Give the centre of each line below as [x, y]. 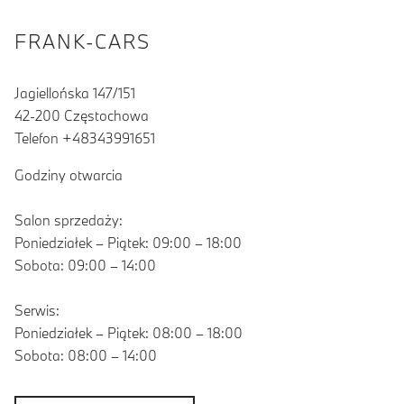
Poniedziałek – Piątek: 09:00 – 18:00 [128, 243]
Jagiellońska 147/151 [75, 93]
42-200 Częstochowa [82, 116]
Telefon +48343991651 [85, 138]
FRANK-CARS [83, 42]
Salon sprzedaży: [69, 220]
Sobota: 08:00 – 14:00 [86, 356]
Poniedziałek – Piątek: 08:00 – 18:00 [129, 333]
